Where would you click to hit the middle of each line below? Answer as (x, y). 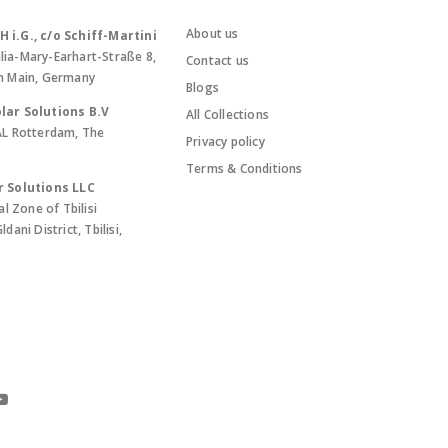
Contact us (217, 60)
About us (212, 33)
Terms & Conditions (244, 168)
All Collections (227, 114)
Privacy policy (225, 141)
